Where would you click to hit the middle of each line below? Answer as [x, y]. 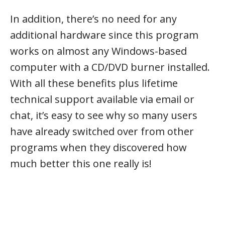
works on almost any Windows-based [98, 51]
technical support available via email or [102, 99]
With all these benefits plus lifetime [94, 83]
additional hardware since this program [104, 35]
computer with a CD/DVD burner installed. [110, 67]
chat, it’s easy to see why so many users [104, 115]
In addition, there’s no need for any [93, 19]
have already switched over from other [102, 131]
